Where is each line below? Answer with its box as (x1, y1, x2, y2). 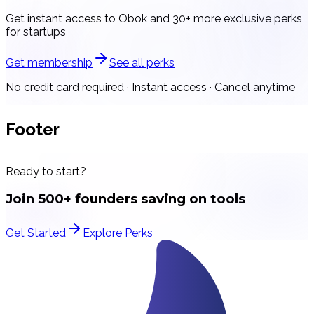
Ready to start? (6, 164, 86, 178)
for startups (6, 25, 66, 39)
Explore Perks (83, 226, 153, 240)
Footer (6, 118, 60, 139)
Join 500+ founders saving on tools (6, 191, 245, 207)
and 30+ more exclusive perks (147, 11, 302, 25)
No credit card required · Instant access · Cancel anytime (6, 80, 295, 94)
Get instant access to (6, 11, 118, 25)
